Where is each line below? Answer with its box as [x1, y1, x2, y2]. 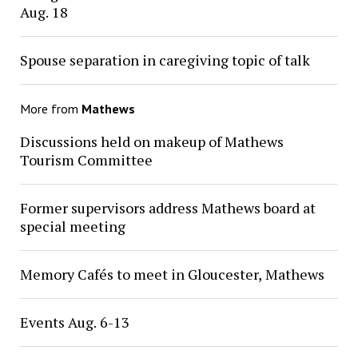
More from [19, 101, 82, 117]
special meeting [19, 217, 125, 237]
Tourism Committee [19, 150, 153, 170]
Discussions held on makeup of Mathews [19, 132, 284, 152]
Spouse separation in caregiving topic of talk [19, 50, 310, 70]
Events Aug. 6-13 [19, 312, 129, 332]
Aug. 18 [19, 2, 68, 22]
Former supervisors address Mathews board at [19, 198, 316, 218]
